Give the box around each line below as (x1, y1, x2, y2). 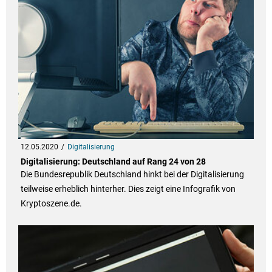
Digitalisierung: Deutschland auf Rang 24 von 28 (20, 157, 206, 167)
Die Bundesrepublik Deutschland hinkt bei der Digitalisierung (20, 169, 244, 180)
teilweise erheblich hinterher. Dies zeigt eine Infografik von (20, 184, 236, 194)
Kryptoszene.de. (20, 199, 82, 209)
